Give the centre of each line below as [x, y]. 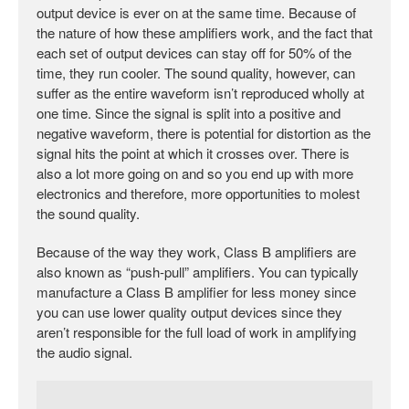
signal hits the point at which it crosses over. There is [193, 152]
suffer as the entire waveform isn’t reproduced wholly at [200, 92]
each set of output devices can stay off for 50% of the [194, 52]
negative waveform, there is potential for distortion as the [204, 132]
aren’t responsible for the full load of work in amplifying [196, 331]
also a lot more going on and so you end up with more [195, 173]
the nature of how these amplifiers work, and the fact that [204, 32]
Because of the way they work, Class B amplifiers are [196, 251]
